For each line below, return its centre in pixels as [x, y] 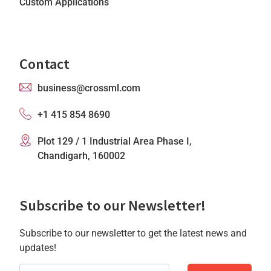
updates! [38, 247]
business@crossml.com [89, 88]
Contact [45, 64]
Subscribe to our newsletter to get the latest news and [133, 233]
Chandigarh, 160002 [82, 155]
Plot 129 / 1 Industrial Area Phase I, [115, 141]
